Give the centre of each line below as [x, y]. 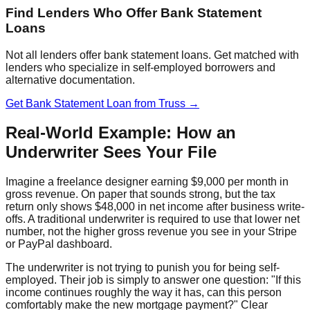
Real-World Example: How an [121, 133]
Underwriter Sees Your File [111, 152]
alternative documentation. [70, 80]
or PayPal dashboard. [59, 244]
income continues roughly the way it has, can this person [144, 293]
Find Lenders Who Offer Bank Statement [134, 12]
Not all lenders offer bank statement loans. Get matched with [152, 55]
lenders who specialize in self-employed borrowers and [140, 67]
